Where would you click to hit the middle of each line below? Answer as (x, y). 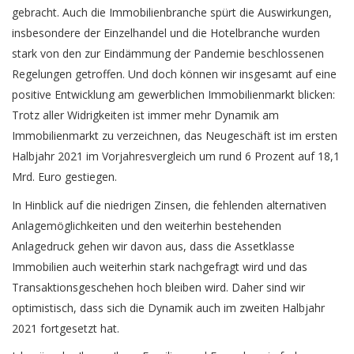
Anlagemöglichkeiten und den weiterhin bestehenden (147, 225)
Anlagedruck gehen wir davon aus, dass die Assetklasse (153, 246)
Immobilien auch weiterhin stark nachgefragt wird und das (160, 266)
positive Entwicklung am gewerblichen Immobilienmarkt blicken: (173, 95)
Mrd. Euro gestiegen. (64, 177)
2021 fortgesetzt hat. (66, 328)
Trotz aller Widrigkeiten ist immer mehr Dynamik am (145, 115)
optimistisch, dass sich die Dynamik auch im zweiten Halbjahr (168, 307)
